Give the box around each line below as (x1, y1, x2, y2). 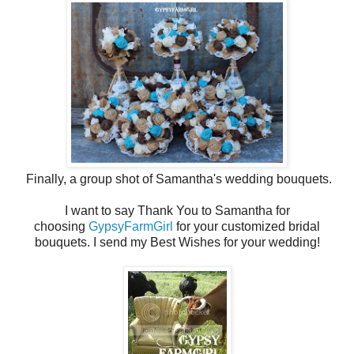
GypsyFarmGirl (88, 219, 173, 233)
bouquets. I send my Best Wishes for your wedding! (34, 235, 320, 249)
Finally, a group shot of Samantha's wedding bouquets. (22, 171, 332, 186)
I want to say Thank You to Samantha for (64, 203, 290, 217)
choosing (34, 219, 88, 233)
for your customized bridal (173, 219, 320, 233)
